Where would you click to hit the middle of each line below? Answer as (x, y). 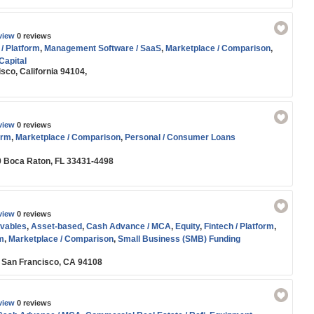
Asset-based (56, 226)
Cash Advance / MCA (129, 226)
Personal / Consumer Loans (180, 137)
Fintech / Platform (239, 226)
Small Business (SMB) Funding (179, 239)
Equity (187, 226)
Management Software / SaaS (103, 48)
